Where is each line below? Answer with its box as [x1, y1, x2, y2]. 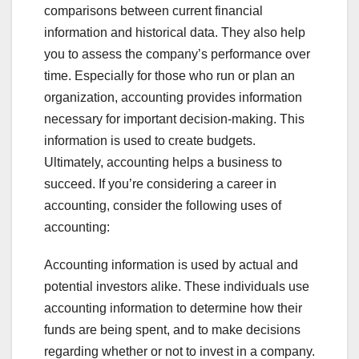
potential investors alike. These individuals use [44, 280, 309, 294]
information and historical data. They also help [44, 26, 305, 40]
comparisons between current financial [44, 4, 263, 18]
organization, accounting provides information [44, 91, 302, 105]
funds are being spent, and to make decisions [44, 323, 301, 337]
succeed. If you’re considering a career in [44, 177, 276, 192]
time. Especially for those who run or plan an [44, 69, 295, 83]
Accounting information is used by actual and [44, 258, 298, 272]
